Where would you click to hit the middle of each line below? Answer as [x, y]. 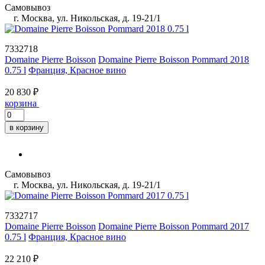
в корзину [27, 127]
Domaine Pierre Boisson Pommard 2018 [174, 59]
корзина [21, 103]
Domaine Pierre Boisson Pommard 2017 [174, 226]
